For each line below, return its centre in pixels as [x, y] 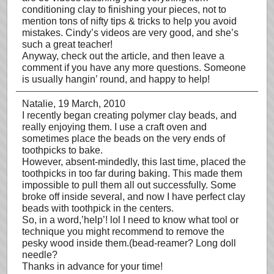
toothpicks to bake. [62, 150]
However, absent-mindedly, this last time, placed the [134, 162]
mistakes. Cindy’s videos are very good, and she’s [130, 33]
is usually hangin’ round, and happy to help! [116, 79]
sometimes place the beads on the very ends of [124, 139]
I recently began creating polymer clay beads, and [129, 115]
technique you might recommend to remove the [123, 231]
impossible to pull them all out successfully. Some [129, 185]
